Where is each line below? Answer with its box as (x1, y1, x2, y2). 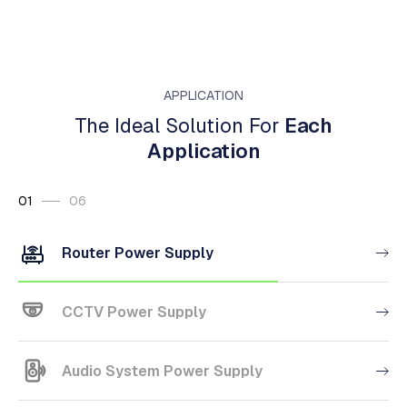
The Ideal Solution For (74, 113, 284, 139)
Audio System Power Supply (62, 361, 263, 381)
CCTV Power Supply (62, 302, 206, 322)
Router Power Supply (62, 243, 213, 263)
